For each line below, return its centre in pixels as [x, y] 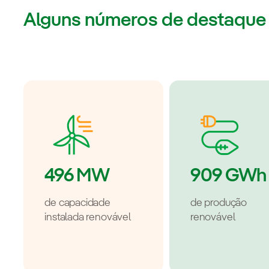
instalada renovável [88, 218]
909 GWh [228, 176]
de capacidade [77, 203]
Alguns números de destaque [145, 21]
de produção [219, 203]
